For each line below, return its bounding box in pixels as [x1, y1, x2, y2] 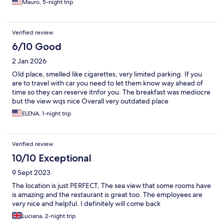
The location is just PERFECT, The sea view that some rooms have [12, 181, 211, 190]
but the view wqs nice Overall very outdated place [12, 96, 168, 106]
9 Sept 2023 [12, 168, 50, 177]
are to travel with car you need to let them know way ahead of [12, 78, 203, 88]
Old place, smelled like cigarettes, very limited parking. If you [12, 69, 202, 79]
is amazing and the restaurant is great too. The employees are [12, 190, 202, 199]
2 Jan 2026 [12, 56, 46, 66]
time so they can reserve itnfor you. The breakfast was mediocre [12, 87, 210, 97]
